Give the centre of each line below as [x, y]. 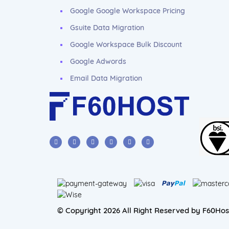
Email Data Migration [106, 78]
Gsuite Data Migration [107, 28]
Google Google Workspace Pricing [128, 11]
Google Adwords [98, 61]
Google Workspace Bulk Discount [126, 44]
